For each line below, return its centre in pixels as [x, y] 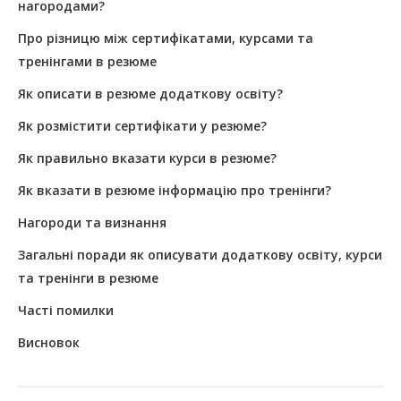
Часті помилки [66, 311]
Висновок [49, 343]
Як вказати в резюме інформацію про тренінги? [175, 191]
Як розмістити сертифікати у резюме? [142, 126]
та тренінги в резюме [88, 278]
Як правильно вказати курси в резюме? [147, 158]
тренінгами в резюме [87, 62]
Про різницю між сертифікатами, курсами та [166, 38]
